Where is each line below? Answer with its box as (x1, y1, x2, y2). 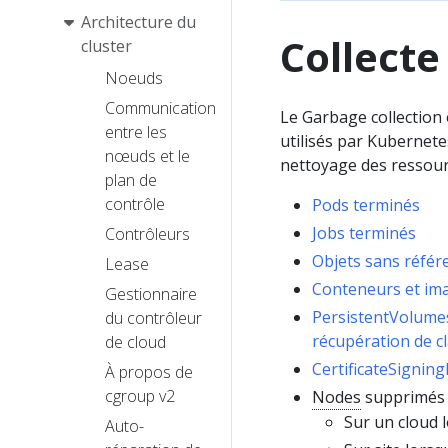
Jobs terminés (312, 221, 416, 244)
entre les (105, 120, 167, 143)
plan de (105, 168, 157, 191)
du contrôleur (105, 306, 202, 329)
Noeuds (105, 66, 163, 89)
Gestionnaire (105, 282, 197, 305)
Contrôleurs (105, 222, 190, 245)
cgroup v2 (105, 384, 175, 407)
